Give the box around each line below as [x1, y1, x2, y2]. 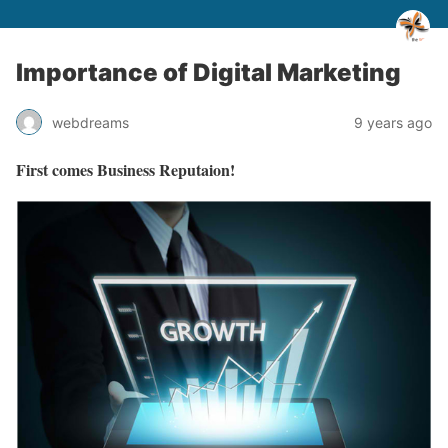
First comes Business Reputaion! [16, 158, 235, 181]
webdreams [52, 113, 129, 131]
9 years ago [354, 113, 432, 131]
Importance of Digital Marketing [16, 58, 401, 87]
